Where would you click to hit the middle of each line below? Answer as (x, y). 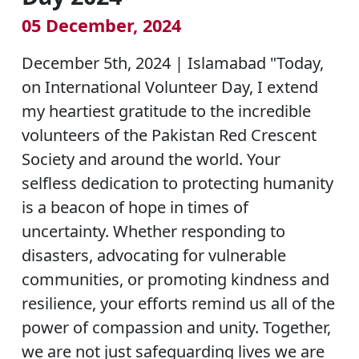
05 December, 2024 (101, 25)
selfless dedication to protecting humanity (177, 183)
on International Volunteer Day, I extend (169, 87)
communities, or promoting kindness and (175, 279)
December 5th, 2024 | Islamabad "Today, (172, 63)
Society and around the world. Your (151, 159)
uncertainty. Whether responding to (153, 231)
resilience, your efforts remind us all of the (178, 303)
